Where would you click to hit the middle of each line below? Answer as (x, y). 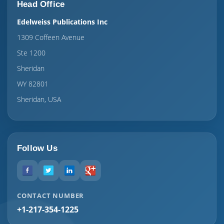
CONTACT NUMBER (51, 195)
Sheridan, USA (39, 99)
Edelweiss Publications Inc (62, 22)
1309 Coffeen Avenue (51, 37)
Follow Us (37, 148)
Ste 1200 (31, 53)
